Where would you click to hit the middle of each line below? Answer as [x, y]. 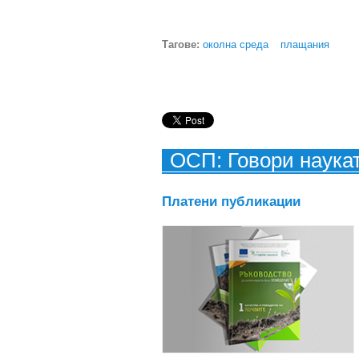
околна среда [236, 44]
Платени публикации [231, 201]
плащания [305, 44]
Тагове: [182, 44]
